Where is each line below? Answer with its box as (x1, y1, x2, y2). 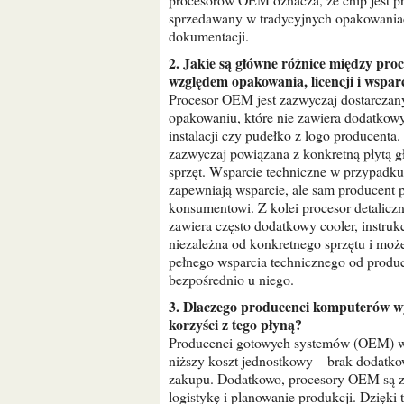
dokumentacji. (169, 26, 249, 45)
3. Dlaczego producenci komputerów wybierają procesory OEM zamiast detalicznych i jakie (169, 296, 179, 317)
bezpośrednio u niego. (169, 270, 294, 289)
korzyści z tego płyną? (169, 314, 302, 335)
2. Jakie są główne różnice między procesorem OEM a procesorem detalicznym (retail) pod (169, 52, 179, 73)
